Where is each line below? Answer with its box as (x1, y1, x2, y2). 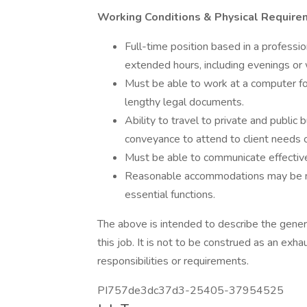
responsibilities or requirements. (97, 254, 249, 269)
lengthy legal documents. (125, 95, 244, 110)
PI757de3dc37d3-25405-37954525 (97, 283, 284, 298)
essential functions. (125, 187, 215, 202)
